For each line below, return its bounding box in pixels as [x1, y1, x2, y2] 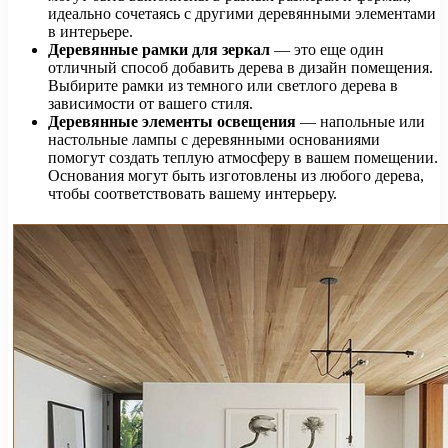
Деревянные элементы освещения [48, 113, 296, 130]
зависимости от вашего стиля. [48, 95, 253, 112]
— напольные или [296, 113, 425, 130]
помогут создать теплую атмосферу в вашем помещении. [48, 149, 438, 166]
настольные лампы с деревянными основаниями [48, 131, 380, 148]
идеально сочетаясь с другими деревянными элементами [48, 5, 436, 22]
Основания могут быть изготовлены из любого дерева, [48, 167, 424, 184]
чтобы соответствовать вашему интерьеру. [48, 185, 337, 202]
